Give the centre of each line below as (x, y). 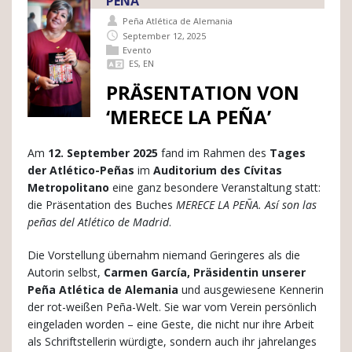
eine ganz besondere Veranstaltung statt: (215, 187)
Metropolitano (68, 187)
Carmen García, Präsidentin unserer (205, 272)
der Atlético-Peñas (81, 170)
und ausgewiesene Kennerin (251, 289)
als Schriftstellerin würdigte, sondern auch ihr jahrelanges (172, 341)
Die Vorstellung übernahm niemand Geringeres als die (164, 255)
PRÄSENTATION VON (203, 92)
